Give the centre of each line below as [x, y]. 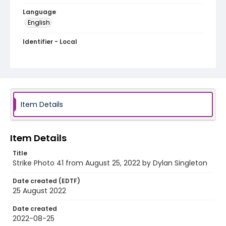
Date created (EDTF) [46, 181]
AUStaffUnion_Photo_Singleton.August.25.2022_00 [111, 51]
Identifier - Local [50, 42]
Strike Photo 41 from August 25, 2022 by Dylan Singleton [110, 163]
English [39, 22]
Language [39, 12]
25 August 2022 [39, 191]
